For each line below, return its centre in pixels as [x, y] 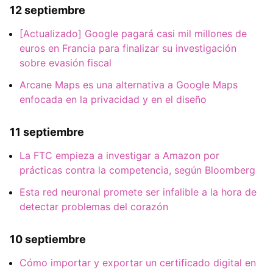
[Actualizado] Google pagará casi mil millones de [133, 34]
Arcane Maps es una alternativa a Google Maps [129, 85]
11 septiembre [47, 132]
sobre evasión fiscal [66, 63]
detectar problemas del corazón [94, 207]
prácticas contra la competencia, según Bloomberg [137, 170]
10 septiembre [48, 239]
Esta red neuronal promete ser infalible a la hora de [138, 192]
